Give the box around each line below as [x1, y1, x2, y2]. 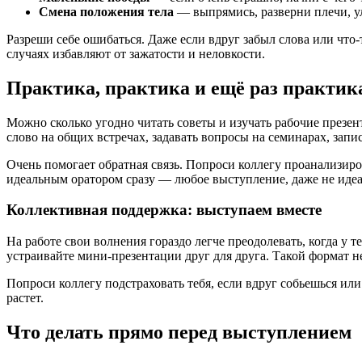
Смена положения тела [39, 4, 174, 19]
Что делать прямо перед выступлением [6, 321, 351, 343]
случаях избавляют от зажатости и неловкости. [6, 46, 265, 61]
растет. [6, 291, 44, 305]
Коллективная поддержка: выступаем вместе [6, 201, 322, 219]
